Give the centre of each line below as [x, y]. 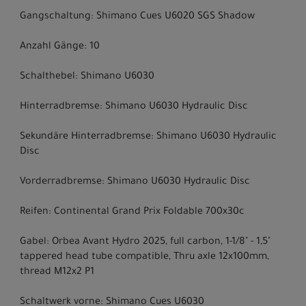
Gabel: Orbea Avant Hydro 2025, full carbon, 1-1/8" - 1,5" [145, 242]
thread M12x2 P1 [57, 272]
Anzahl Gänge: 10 [60, 47]
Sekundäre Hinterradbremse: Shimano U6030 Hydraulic [148, 137]
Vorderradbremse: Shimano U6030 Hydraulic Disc [135, 182]
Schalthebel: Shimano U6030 [87, 77]
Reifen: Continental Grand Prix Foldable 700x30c [132, 212]
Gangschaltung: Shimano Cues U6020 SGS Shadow [137, 17]
